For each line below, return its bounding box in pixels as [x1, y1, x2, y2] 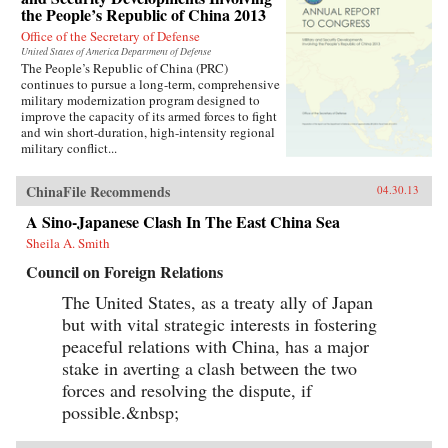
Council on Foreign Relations [26, 259, 223, 283]
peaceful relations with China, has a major [62, 333, 369, 358]
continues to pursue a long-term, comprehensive [21, 74, 280, 93]
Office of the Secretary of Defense [21, 26, 200, 45]
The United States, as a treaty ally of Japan [62, 289, 373, 314]
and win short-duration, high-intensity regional [21, 122, 275, 141]
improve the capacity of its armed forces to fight [21, 106, 277, 125]
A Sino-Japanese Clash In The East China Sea [26, 209, 340, 233]
